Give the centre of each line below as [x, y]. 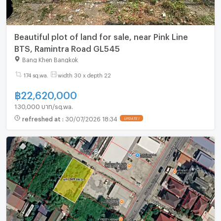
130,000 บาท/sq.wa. [43, 105]
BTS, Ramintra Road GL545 [67, 47]
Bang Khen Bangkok [50, 58]
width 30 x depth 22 [84, 74]
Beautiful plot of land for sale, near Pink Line [101, 36]
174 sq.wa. [36, 74]
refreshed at [42, 118]
